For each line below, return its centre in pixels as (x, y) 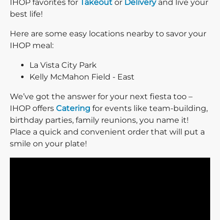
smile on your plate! (48, 144)
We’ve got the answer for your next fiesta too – (101, 97)
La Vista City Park (63, 65)
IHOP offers (33, 109)
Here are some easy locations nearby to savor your (108, 34)
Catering (73, 109)
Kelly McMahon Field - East (82, 77)
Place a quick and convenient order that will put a (107, 132)
